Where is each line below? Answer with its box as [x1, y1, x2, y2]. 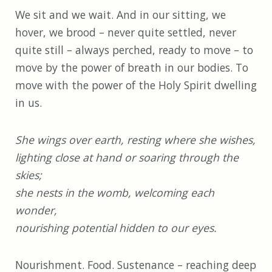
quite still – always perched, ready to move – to [15, 42, 253, 58]
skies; [15, 168, 42, 183]
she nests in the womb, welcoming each [15, 185, 214, 200]
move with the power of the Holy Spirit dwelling [15, 78, 257, 93]
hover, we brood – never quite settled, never [15, 25, 236, 40]
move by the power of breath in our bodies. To [15, 60, 248, 75]
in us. [15, 95, 42, 110]
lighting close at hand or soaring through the [15, 150, 239, 165]
